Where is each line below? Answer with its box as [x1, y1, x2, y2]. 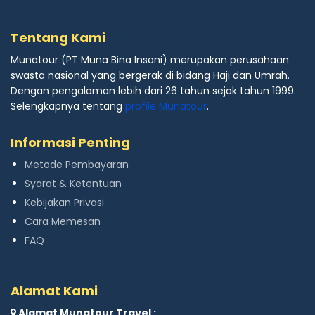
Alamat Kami [11, 281, 98, 300]
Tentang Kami [11, 28, 105, 46]
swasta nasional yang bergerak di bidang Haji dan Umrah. [11, 67, 290, 82]
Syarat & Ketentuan [25, 176, 122, 191]
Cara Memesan [25, 214, 101, 229]
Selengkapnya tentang [11, 98, 125, 113]
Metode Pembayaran [25, 157, 129, 172]
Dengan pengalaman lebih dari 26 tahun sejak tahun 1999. [11, 83, 296, 98]
